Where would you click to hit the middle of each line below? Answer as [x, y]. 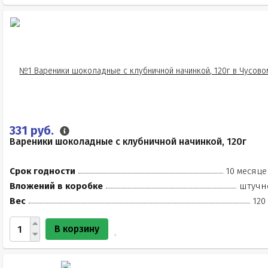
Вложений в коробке [56, 186]
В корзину [77, 229]
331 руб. [33, 130]
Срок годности [42, 171]
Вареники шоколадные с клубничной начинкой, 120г [128, 141]
